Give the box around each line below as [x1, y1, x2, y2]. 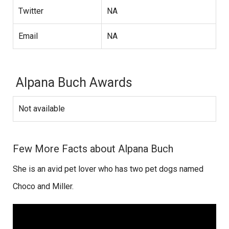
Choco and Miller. [13, 181, 76, 192]
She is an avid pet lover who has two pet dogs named [13, 164, 203, 174]
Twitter [18, 6, 43, 16]
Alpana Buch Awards [13, 75, 132, 90]
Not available [18, 104, 65, 114]
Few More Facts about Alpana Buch [13, 143, 176, 155]
